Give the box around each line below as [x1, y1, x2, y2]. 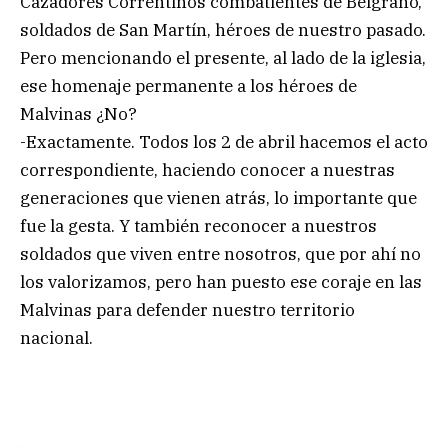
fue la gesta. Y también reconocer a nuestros [20, 215, 377, 238]
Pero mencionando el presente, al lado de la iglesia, [20, 47, 426, 70]
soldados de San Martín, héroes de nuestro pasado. [20, 19, 426, 42]
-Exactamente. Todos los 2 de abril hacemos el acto [20, 131, 428, 154]
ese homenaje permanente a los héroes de [20, 75, 357, 98]
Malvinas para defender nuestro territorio [20, 299, 355, 322]
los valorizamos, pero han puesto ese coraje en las [20, 271, 422, 294]
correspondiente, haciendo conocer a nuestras [20, 159, 395, 182]
